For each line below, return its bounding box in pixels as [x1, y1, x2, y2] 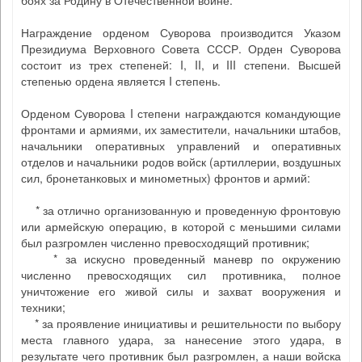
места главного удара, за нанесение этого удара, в [21, 331, 341, 347]
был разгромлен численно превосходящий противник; [21, 234, 309, 250]
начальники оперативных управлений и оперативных [21, 137, 341, 154]
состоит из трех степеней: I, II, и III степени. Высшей [21, 57, 341, 73]
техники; [21, 299, 65, 315]
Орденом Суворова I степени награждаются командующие [21, 105, 341, 121]
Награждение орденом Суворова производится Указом [21, 24, 341, 40]
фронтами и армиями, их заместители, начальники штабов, [21, 121, 341, 137]
